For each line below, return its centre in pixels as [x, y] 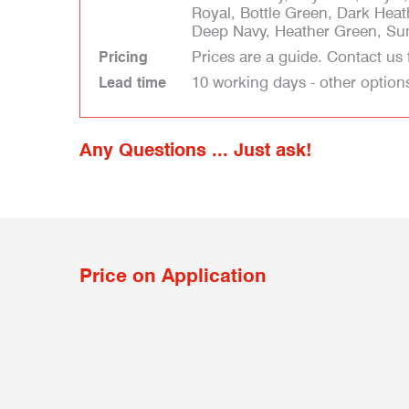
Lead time [132, 83]
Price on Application [173, 275]
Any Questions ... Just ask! [196, 150]
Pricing [123, 57]
